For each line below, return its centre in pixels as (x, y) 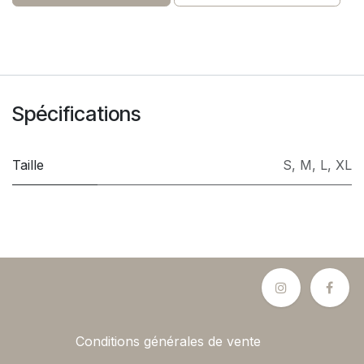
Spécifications (76, 114)
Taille (28, 165)
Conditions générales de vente (168, 342)
